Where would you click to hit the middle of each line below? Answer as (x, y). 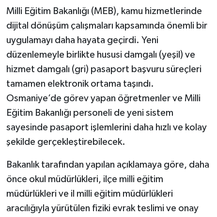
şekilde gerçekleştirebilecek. (66, 142)
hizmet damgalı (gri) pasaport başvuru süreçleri (104, 70)
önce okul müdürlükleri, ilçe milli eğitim (85, 179)
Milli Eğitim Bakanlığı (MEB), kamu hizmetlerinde (104, 11)
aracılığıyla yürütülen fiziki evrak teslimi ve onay (102, 209)
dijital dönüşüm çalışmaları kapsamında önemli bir (107, 26)
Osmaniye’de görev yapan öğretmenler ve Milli (103, 99)
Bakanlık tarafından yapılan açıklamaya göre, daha (108, 165)
